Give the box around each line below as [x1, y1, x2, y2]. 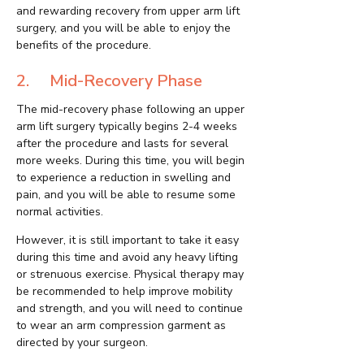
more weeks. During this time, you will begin [16, 153, 245, 169]
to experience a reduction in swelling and [16, 170, 231, 186]
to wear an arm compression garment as [16, 318, 226, 334]
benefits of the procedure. [16, 37, 151, 54]
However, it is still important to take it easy [16, 232, 239, 249]
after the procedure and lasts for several [16, 136, 228, 152]
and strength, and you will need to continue [16, 301, 243, 317]
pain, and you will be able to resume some [16, 187, 236, 203]
